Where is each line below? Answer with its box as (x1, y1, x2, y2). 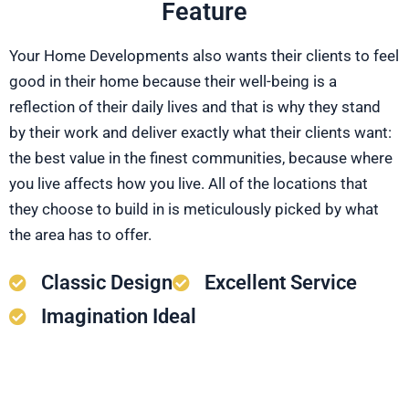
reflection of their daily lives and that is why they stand (9, 98, 381, 117)
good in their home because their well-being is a (9, 72, 337, 91)
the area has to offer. (9, 225, 152, 245)
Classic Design (40, 271, 173, 295)
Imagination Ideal (40, 305, 196, 329)
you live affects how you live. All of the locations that (9, 174, 368, 194)
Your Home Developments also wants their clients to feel (9, 47, 399, 66)
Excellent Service (204, 271, 357, 295)
